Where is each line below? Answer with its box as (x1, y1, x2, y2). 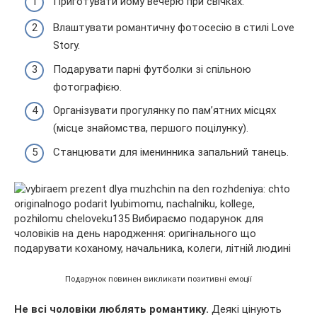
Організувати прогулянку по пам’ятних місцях (53, 104, 276, 117)
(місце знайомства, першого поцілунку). (53, 122, 248, 135)
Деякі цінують (212, 302, 282, 316)
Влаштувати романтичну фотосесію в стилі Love (53, 21, 294, 35)
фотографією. (53, 80, 122, 93)
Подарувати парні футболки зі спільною (53, 62, 251, 76)
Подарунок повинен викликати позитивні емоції (65, 274, 252, 284)
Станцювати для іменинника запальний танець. (53, 145, 289, 158)
